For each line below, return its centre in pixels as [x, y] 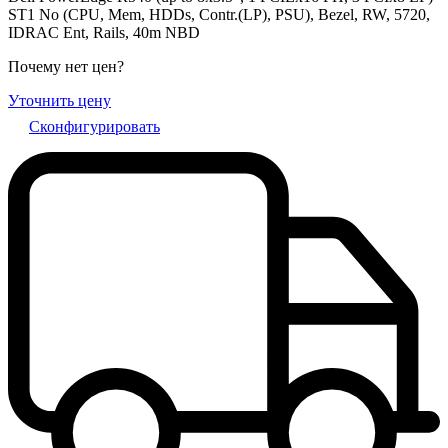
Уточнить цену [59, 100]
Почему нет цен [62, 66]
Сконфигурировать [94, 126]
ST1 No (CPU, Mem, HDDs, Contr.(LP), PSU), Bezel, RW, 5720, [219, 14]
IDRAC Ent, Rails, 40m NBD [104, 32]
